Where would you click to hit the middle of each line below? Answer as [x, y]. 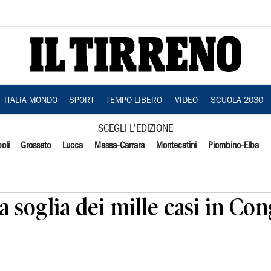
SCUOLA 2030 [237, 101]
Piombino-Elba [233, 146]
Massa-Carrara [120, 146]
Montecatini [176, 146]
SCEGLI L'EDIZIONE [135, 129]
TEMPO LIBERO [134, 101]
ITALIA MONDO [31, 101]
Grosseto [36, 146]
